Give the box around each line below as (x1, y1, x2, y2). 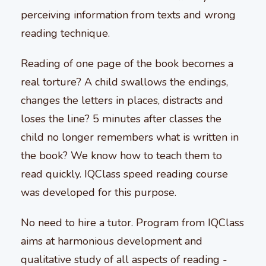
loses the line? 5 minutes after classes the (21, 111, 221, 126)
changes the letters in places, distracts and (21, 93, 223, 107)
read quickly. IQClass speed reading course (21, 166, 228, 181)
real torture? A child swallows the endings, (21, 74, 228, 89)
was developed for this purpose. (21, 185, 176, 199)
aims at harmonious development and (21, 233, 202, 248)
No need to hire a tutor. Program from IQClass (21, 215, 244, 230)
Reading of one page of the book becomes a (21, 56, 233, 71)
